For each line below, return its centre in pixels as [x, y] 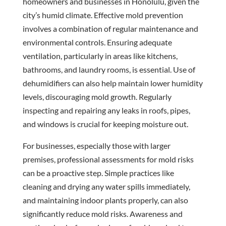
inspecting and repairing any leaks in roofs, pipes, [106, 110]
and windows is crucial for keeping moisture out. [105, 124]
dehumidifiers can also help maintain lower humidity [112, 83]
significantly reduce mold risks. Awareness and [102, 213]
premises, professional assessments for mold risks [108, 159]
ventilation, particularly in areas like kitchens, [100, 55]
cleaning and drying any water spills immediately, [106, 186]
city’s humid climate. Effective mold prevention [103, 15]
